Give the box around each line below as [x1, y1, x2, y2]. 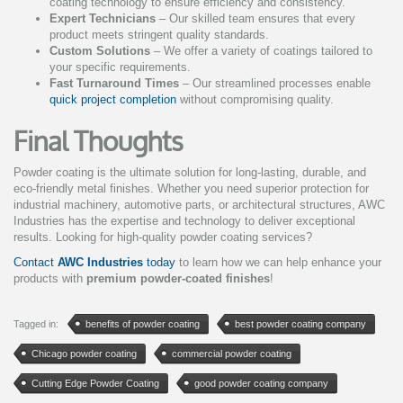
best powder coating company [235, 318, 366, 330]
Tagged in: [13, 318, 58, 330]
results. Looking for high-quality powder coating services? [13, 230, 312, 245]
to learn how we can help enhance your [175, 255, 381, 270]
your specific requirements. [49, 60, 191, 75]
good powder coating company [194, 378, 328, 390]
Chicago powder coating [31, 348, 137, 360]
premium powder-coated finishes [86, 272, 270, 286]
